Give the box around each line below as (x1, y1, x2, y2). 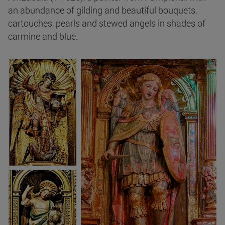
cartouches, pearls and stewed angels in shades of (8, 17, 205, 30)
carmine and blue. (8, 30, 78, 43)
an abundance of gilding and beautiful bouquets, (8, 4, 197, 17)
